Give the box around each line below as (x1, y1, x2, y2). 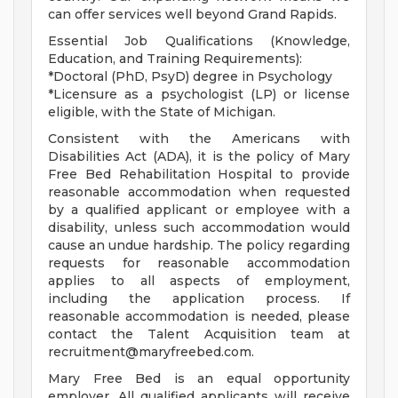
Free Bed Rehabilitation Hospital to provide (48, 166, 350, 183)
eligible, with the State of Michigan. (48, 104, 275, 121)
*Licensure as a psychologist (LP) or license (48, 86, 350, 103)
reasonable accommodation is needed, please (48, 308, 350, 325)
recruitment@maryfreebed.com (48, 344, 251, 361)
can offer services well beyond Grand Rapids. (48, 6, 337, 23)
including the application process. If (48, 291, 350, 307)
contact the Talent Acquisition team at (48, 326, 350, 343)
